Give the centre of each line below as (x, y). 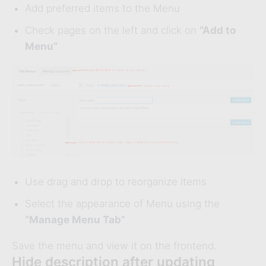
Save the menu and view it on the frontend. (114, 246)
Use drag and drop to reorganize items (116, 181)
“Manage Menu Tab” (75, 219)
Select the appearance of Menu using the (122, 203)
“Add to (218, 31)
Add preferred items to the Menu (102, 9)
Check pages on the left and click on (112, 31)
